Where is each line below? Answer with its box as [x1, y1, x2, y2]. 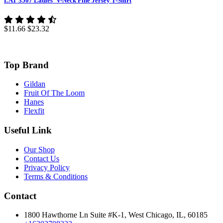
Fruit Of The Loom [24, 89, 85, 98]
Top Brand [4, 59, 49, 70]
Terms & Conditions [24, 172, 88, 181]
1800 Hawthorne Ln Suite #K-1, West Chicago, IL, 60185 [24, 211, 208, 220]
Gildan [24, 80, 45, 89]
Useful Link [4, 125, 52, 136]
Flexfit [24, 107, 44, 115]
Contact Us [24, 154, 59, 163]
